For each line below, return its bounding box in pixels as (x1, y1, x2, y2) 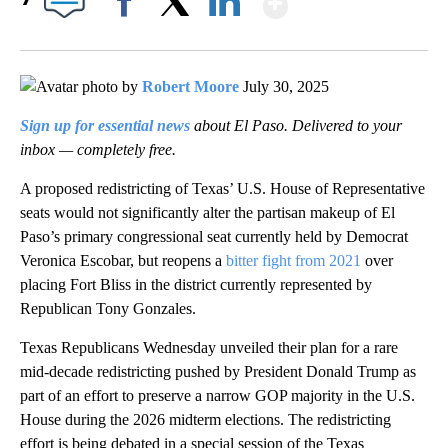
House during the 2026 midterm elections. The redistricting (20, 411, 391, 429)
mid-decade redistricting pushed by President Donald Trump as (20, 363, 416, 381)
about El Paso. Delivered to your (190, 117, 402, 135)
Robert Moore (142, 78, 239, 96)
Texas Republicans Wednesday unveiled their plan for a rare (20, 339, 398, 357)
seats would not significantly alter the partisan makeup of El (20, 204, 395, 222)
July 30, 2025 (239, 78, 329, 96)
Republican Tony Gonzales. (20, 300, 196, 318)
